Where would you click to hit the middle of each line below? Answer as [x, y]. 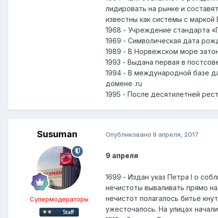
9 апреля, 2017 [176, 135]
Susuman [57, 134]
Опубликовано [129, 135]
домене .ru [124, 83]
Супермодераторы [59, 199]
